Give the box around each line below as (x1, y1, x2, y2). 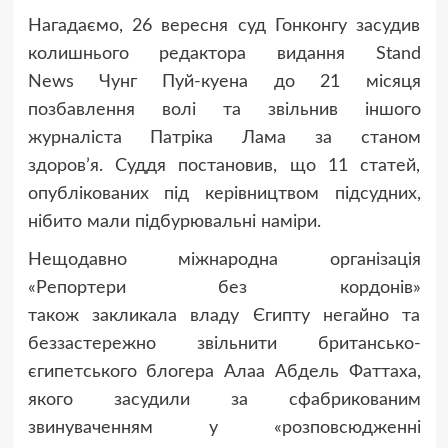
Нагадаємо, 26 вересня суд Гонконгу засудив (27, 17, 421, 36)
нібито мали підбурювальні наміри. (27, 213, 321, 232)
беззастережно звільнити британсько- (27, 335, 421, 354)
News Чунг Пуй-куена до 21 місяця (27, 73, 421, 92)
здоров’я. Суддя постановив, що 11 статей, (27, 157, 421, 176)
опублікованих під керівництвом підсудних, (27, 185, 421, 204)
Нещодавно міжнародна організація (27, 251, 421, 270)
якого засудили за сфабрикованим (27, 391, 421, 410)
